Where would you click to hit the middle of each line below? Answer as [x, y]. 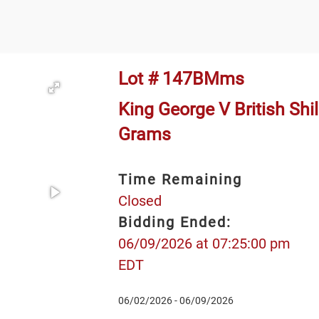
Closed [140, 200]
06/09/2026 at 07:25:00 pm [204, 243]
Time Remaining [180, 179]
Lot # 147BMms [181, 78]
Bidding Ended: [174, 222]
